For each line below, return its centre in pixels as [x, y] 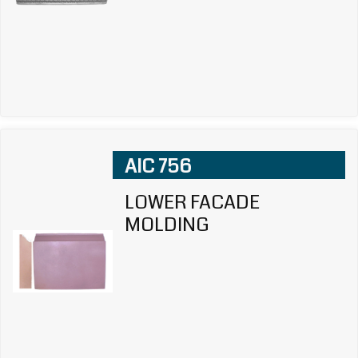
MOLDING [167, 224]
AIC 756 [157, 166]
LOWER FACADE [192, 202]
